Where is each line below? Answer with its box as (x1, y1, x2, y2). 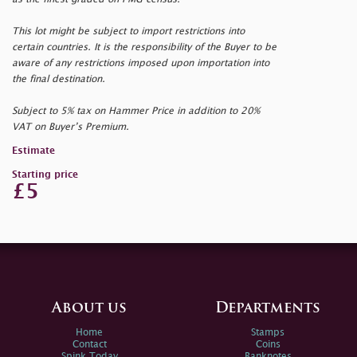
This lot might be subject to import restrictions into (12, 26, 245, 36)
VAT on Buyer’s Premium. (12, 122, 129, 131)
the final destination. (12, 74, 105, 84)
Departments (215, 300, 320, 316)
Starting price (12, 170, 78, 179)
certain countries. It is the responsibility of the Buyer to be (12, 42, 277, 52)
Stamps (251, 328, 284, 337)
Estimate (12, 146, 55, 155)
